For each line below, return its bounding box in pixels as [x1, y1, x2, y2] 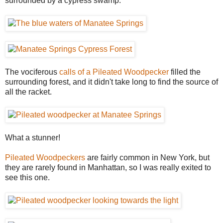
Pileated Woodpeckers [5, 153, 85, 162]
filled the [169, 67, 201, 76]
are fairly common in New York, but [85, 153, 210, 162]
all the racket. [5, 87, 52, 96]
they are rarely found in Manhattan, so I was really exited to [5, 163, 211, 172]
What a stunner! [5, 133, 60, 142]
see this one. [5, 173, 50, 182]
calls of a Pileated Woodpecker [59, 67, 169, 76]
